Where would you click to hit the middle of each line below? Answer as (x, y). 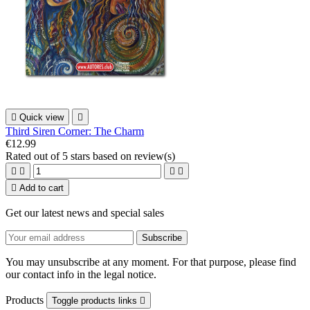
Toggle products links (96, 301)
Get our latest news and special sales (85, 213)
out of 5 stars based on (84, 156)
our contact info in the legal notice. (81, 275)
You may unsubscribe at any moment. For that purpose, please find (151, 262)
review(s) (155, 156)
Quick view (42, 118)
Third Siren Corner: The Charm (75, 131)
